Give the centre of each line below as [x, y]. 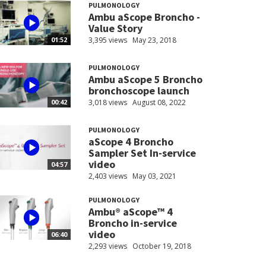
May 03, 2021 [154, 176]
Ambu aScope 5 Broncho [145, 80]
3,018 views [107, 103]
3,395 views [107, 40]
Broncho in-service [132, 223]
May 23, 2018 [154, 40]
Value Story [115, 28]
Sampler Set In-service [142, 153]
